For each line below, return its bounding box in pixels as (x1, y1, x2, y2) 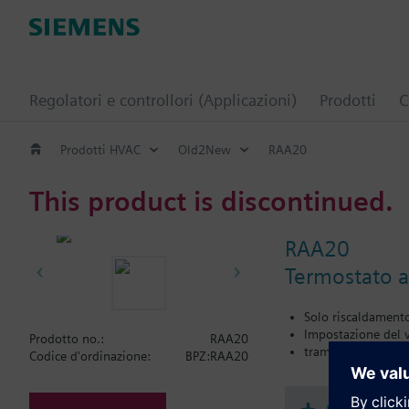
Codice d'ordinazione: (29, 349, 151, 363)
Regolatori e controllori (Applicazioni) (29, 90, 297, 110)
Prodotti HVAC (60, 142, 141, 157)
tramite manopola (304, 343, 405, 359)
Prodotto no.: (29, 331, 104, 346)
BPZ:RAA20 (185, 349, 248, 363)
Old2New (178, 142, 231, 157)
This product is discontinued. (29, 184, 393, 217)
